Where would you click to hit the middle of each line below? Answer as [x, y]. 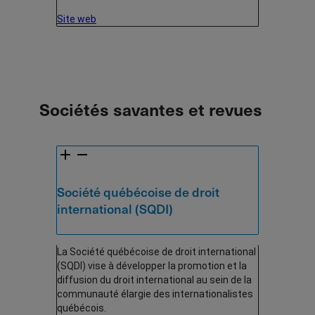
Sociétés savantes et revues [151, 109]
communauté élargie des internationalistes [155, 294]
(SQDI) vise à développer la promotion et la [152, 265]
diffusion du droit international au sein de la [154, 279]
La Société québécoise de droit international [156, 251]
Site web [77, 19]
